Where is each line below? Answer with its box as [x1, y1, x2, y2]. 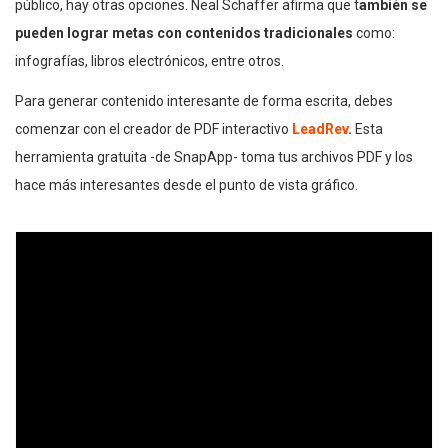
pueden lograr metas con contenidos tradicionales [15, 24, 353, 41]
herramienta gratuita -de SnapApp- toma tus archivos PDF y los [15, 148, 413, 165]
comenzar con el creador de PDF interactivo [15, 120, 292, 137]
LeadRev [292, 120, 348, 137]
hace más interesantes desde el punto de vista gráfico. [15, 176, 358, 193]
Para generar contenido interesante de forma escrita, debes [15, 92, 393, 109]
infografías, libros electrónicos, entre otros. [15, 52, 284, 69]
